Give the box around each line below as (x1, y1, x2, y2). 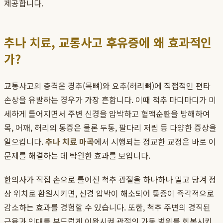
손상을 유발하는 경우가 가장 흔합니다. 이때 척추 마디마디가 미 (4, 94, 216, 106)
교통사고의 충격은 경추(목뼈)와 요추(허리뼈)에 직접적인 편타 (4, 80, 211, 92)
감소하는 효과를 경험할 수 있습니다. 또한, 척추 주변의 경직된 (4, 201, 211, 214)
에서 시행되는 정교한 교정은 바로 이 (94, 135, 216, 148)
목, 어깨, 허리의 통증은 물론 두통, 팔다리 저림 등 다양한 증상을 (4, 121, 217, 134)
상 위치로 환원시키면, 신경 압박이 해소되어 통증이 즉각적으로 (4, 187, 214, 200)
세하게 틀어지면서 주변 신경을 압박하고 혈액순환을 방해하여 (4, 108, 210, 120)
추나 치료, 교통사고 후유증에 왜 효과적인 (4, 33, 212, 51)
